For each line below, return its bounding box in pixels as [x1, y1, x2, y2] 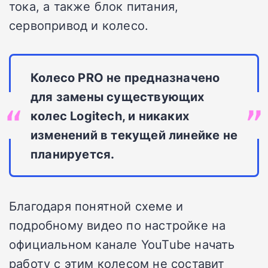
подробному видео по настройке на [9, 217, 226, 234]
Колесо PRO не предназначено [31, 69, 220, 86]
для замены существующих [31, 88, 205, 105]
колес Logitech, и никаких [31, 107, 189, 124]
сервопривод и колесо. [9, 17, 149, 34]
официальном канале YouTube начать [9, 236, 235, 253]
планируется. [31, 145, 115, 163]
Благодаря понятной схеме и [9, 197, 184, 215]
